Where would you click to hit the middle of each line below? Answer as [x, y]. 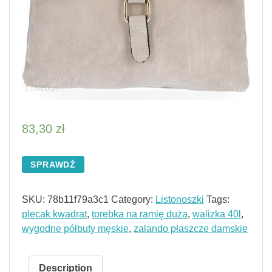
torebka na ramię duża [140, 214]
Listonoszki [180, 200]
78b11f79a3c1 [78, 200]
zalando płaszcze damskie [191, 229]
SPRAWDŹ [53, 165]
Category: [133, 200]
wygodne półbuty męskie [75, 229]
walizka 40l [217, 214]
